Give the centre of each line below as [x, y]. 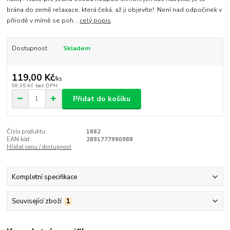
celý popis [95, 21]
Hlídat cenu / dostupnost [39, 147]
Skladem [76, 49]
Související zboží [36, 201]
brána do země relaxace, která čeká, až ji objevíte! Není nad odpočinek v [114, 10]
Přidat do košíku [102, 99]
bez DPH [46, 85]
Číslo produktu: [27, 132]
